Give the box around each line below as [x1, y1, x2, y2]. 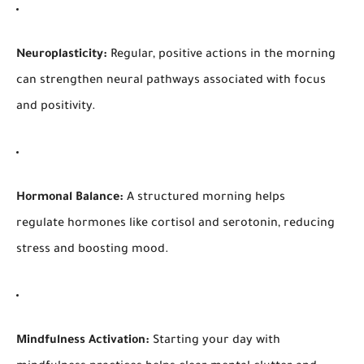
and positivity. [16, 101, 96, 115]
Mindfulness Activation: [16, 335, 149, 349]
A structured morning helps [123, 192, 285, 206]
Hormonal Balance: [16, 192, 123, 206]
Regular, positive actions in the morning [107, 49, 336, 63]
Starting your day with [149, 335, 280, 349]
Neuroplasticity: [16, 49, 107, 63]
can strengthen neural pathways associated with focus [16, 75, 326, 89]
